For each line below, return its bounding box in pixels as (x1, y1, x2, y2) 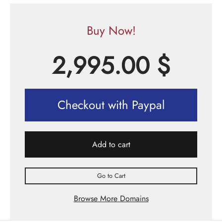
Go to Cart (97, 171, 125, 181)
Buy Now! (86, 22, 136, 39)
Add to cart (92, 139, 130, 151)
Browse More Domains (73, 193, 149, 205)
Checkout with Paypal (57, 96, 165, 114)
